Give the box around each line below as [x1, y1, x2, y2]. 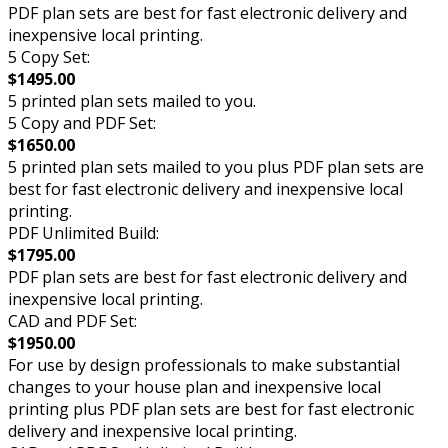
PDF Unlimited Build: [8, 221, 159, 244]
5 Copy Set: [8, 45, 90, 68]
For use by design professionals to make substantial [8, 353, 400, 376]
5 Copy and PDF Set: [8, 111, 156, 134]
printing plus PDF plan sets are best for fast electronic [8, 397, 414, 420]
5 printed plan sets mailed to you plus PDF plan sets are [8, 155, 424, 178]
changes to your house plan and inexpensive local [8, 375, 381, 398]
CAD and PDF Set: [8, 309, 137, 332]
